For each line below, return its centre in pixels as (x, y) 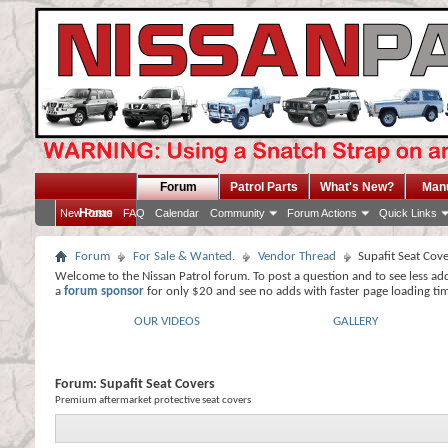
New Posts (86, 213)
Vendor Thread (297, 256)
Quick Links (408, 213)
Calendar (177, 213)
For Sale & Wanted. (184, 256)
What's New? (357, 187)
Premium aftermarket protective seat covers (153, 400)
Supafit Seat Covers (157, 384)
